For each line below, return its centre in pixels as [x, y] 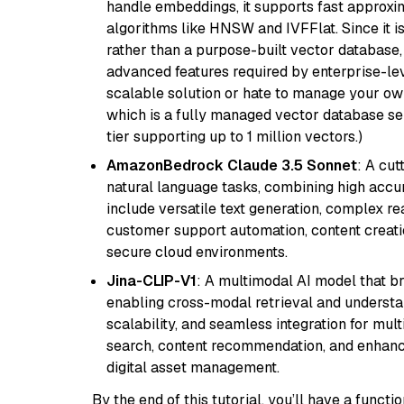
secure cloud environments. [197, 252]
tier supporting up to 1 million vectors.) [234, 137]
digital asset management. [193, 367]
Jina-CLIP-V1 [151, 281]
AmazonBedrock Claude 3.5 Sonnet [232, 165]
